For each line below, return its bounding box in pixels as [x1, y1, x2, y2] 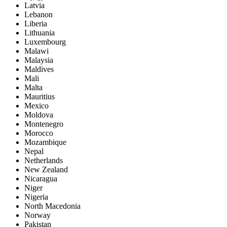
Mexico [24, 101, 49, 110]
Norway [24, 210, 51, 219]
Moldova [24, 110, 53, 119]
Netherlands [24, 156, 63, 165]
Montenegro [24, 119, 63, 128]
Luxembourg [24, 37, 66, 46]
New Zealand [24, 165, 68, 174]
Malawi [24, 46, 49, 55]
